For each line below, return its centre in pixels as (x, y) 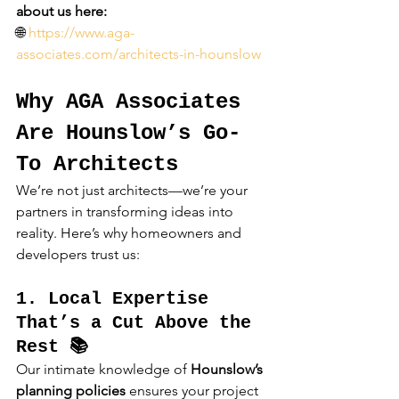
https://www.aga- (81, 33)
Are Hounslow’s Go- (128, 134)
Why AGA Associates (134, 102)
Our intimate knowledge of (103, 370)
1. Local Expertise (118, 299)
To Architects (97, 165)
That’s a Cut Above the (139, 323)
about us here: (61, 12)
